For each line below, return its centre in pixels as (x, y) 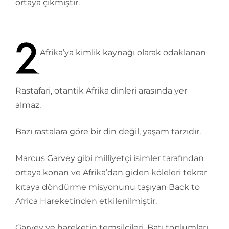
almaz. (28, 105)
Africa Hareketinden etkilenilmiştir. (86, 201)
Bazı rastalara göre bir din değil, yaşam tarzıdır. (108, 132)
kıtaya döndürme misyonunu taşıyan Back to (108, 187)
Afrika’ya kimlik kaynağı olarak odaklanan (123, 52)
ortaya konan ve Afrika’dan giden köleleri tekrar (111, 173)
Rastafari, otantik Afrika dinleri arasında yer (101, 91)
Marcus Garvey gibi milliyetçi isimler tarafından (110, 158)
